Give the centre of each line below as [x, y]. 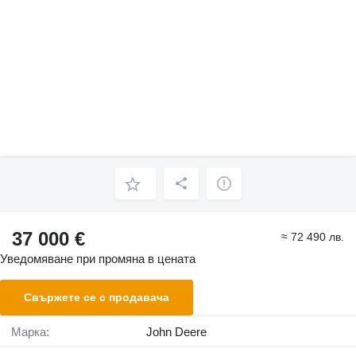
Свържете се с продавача [97, 298]
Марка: [35, 332]
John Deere [176, 332]
